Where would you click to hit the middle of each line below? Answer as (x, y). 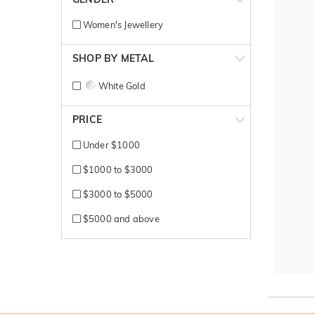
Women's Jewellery (122, 24)
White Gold (122, 85)
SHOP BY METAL (114, 58)
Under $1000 (110, 144)
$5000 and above (120, 218)
